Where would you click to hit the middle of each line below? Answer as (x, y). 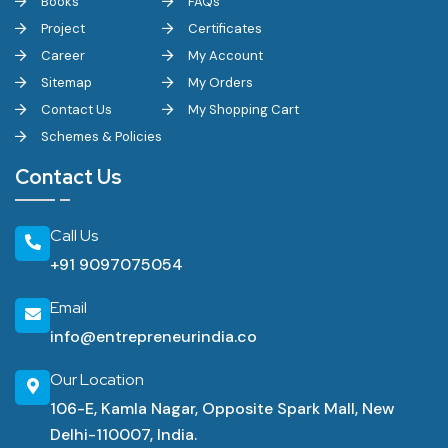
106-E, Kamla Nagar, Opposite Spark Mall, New (222, 408)
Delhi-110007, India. (123, 434)
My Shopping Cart (242, 109)
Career (61, 55)
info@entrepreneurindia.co (153, 336)
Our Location (97, 379)
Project (61, 28)
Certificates (223, 28)
